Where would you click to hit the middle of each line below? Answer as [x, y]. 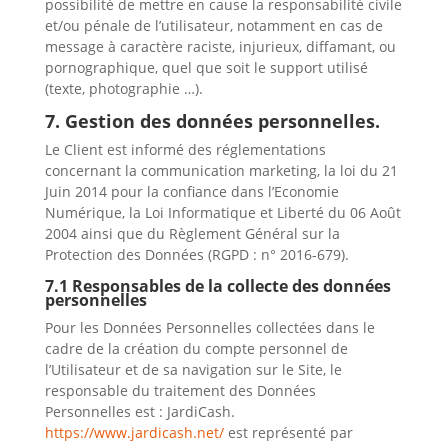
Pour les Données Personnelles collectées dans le [209, 327]
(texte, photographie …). [123, 88]
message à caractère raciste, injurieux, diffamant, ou [220, 46]
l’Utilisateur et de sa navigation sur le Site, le [193, 369]
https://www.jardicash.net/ [134, 432]
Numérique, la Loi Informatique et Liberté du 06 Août [222, 212]
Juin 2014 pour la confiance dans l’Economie [191, 191]
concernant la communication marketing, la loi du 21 [221, 170]
